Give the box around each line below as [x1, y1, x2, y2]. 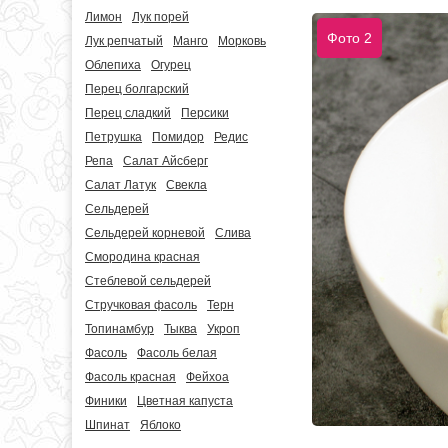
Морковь [218, 34, 266, 48]
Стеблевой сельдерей [85, 274, 211, 288]
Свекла [166, 178, 207, 192]
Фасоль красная [85, 370, 176, 384]
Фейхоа [186, 370, 229, 384]
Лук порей [132, 10, 189, 24]
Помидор [152, 130, 204, 144]
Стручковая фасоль [85, 298, 197, 312]
